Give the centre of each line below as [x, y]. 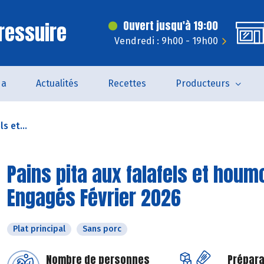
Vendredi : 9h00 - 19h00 [166, 41]
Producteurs [202, 83]
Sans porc [102, 229]
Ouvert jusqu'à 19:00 [171, 26]
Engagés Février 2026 [94, 198]
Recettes [127, 83]
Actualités [57, 83]
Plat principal [39, 229]
